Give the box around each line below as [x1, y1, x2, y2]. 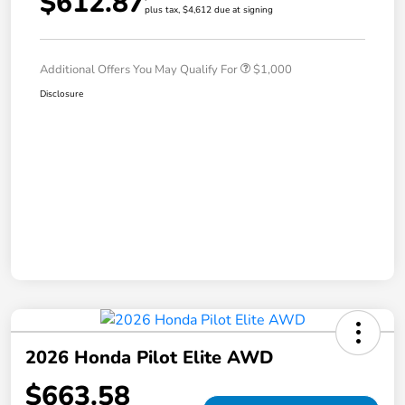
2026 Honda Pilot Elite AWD [25, 345, 273, 371]
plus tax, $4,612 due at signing [145, 4, 273, 17]
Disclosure [40, 88, 83, 101]
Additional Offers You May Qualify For [40, 61, 238, 79]
